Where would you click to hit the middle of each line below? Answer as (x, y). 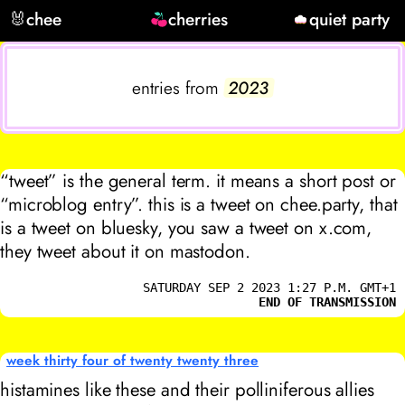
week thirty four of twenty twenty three (133, 360)
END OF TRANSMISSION (328, 301)
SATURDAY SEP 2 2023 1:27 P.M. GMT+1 (270, 287)
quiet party (350, 19)
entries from (175, 88)
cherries (198, 19)
